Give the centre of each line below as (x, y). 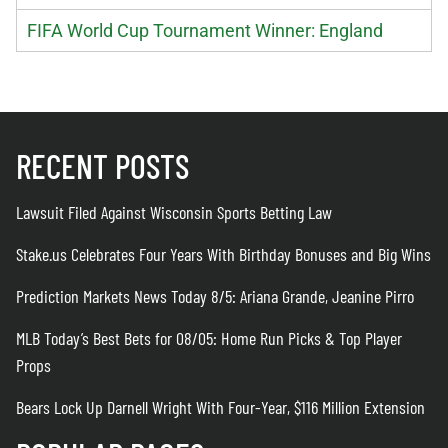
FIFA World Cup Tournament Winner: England (205, 30)
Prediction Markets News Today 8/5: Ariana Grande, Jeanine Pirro (215, 295)
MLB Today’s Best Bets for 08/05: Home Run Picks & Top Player (209, 337)
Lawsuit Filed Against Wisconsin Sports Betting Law (174, 211)
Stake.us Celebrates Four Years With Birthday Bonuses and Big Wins (223, 253)
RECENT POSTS (102, 165)
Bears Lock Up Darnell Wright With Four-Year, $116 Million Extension (220, 406)
